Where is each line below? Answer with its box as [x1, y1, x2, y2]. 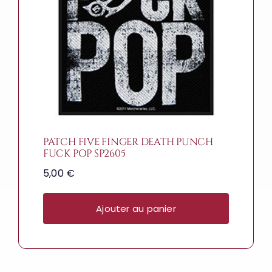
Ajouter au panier [96, 202, 176, 216]
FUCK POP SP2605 [42, 147, 126, 161]
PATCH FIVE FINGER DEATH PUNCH [42, 135, 213, 149]
